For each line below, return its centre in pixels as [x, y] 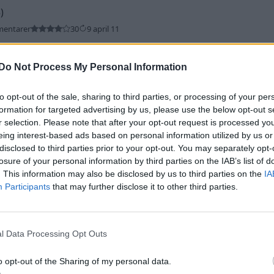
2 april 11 [99, 214]
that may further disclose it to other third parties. [144, 186]
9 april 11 [103, 28]
